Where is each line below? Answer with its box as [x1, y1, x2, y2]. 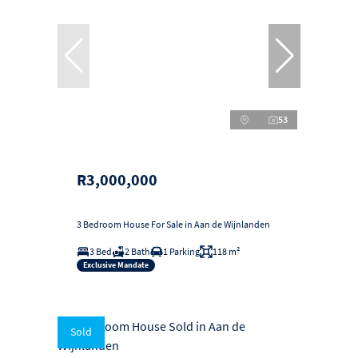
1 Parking [163, 245, 200, 257]
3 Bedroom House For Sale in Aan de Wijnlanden [77, 217, 270, 230]
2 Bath [125, 245, 150, 257]
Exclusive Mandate [83, 260, 149, 271]
